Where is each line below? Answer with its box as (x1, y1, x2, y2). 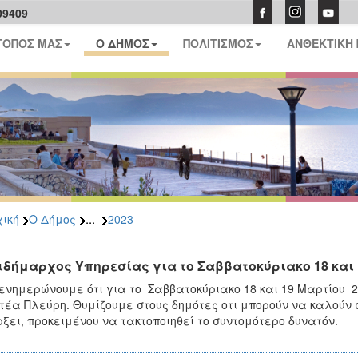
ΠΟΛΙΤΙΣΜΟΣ (183, 35, 254, 51)
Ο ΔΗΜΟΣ (96, 35, 150, 51)
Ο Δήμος (28, 211, 76, 227)
